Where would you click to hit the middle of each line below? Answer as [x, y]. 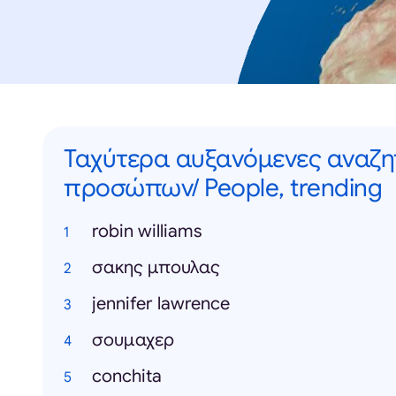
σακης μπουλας [156, 268]
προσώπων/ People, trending [223, 188]
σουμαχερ [133, 340]
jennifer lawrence [161, 304]
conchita [127, 377]
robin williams [147, 232]
